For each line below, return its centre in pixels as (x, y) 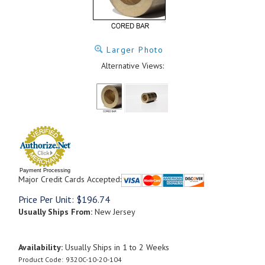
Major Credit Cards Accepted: (70, 179)
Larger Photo (134, 50)
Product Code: (41, 259)
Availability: (41, 247)
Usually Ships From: (55, 211)
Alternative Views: (132, 66)
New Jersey (114, 211)
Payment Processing (45, 170)
